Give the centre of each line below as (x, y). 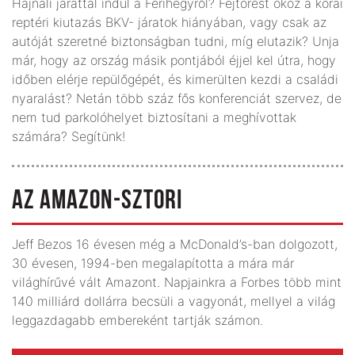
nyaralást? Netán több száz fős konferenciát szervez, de (177, 98)
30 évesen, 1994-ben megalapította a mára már (153, 263)
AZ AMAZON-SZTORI (97, 201)
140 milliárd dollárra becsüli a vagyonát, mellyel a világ (174, 301)
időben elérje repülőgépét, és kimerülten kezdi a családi (175, 79)
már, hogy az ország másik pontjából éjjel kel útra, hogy (174, 60)
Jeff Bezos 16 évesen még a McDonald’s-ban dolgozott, (175, 244)
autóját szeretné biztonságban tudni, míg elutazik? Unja (176, 41)
